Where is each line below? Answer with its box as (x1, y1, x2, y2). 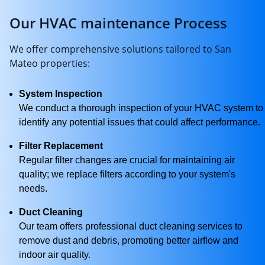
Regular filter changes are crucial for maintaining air (19, 155, 235, 165)
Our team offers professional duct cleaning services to (19, 221, 243, 231)
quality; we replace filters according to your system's (19, 169, 235, 179)
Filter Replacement (19, 141, 103, 151)
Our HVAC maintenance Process (9, 13, 227, 33)
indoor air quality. (19, 250, 91, 260)
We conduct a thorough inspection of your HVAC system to (19, 103, 263, 113)
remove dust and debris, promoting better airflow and (19, 235, 238, 245)
